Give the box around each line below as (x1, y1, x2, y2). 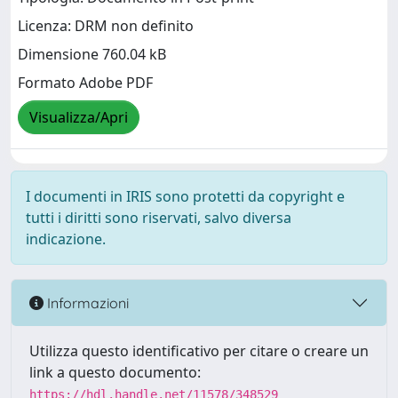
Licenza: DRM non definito (18, 16, 194, 36)
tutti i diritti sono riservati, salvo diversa (26, 208, 291, 227)
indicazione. (26, 229, 106, 249)
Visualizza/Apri (29, 107, 128, 128)
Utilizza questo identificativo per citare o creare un (29, 341, 369, 361)
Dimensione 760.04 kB (18, 44, 166, 65)
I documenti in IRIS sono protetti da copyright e (26, 187, 345, 206)
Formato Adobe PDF (18, 73, 153, 93)
